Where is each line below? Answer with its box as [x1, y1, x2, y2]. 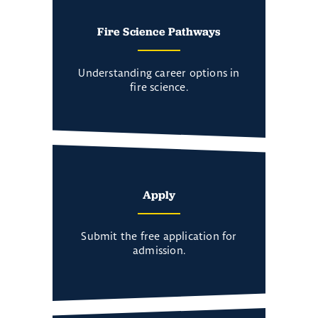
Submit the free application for [81, 229, 237, 243]
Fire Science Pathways [97, 24, 221, 38]
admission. [133, 243, 185, 258]
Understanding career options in [78, 66, 240, 80]
